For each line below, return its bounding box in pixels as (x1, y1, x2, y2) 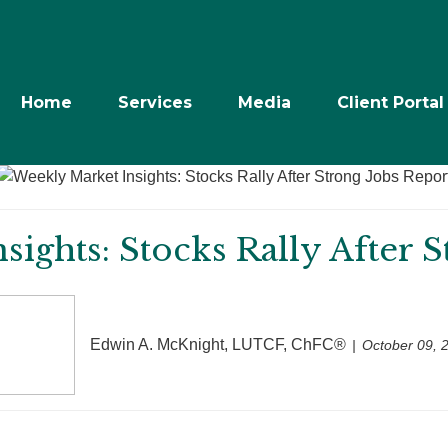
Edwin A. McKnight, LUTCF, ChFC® (90, 336, 346, 353)
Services (118, 92, 192, 112)
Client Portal (337, 92, 444, 112)
